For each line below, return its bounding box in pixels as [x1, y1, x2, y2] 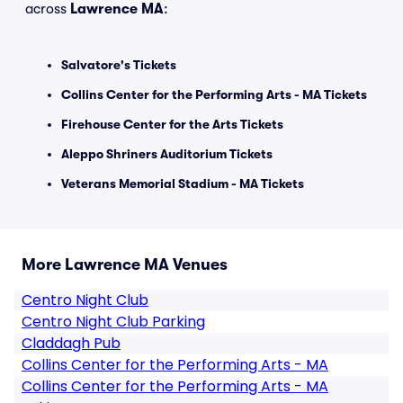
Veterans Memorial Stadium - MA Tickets [61, 176, 304, 191]
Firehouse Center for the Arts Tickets [61, 117, 283, 131]
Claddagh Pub [22, 333, 121, 354]
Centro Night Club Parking [22, 311, 205, 332]
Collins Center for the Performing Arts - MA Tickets [61, 87, 367, 102]
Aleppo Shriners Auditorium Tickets [61, 147, 273, 161]
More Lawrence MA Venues [22, 255, 228, 273]
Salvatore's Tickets [61, 58, 176, 72]
